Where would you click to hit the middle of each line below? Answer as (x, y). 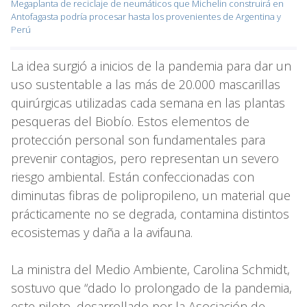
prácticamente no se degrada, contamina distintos (150, 213)
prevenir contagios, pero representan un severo (145, 158)
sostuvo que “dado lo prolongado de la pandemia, (151, 287)
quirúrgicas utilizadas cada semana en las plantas (148, 102)
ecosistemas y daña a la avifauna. (102, 232)
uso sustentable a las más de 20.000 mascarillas (146, 84)
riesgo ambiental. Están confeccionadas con (133, 176)
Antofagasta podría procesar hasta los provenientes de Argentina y (146, 16)
